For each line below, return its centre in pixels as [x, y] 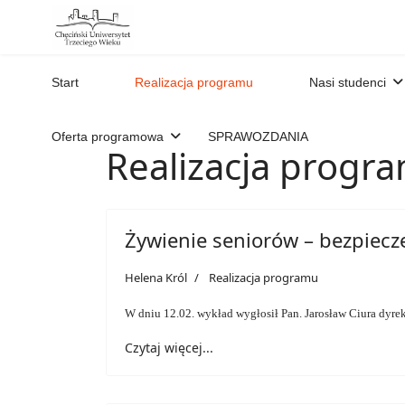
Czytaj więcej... [169, 348]
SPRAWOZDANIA [258, 137]
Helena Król [156, 278]
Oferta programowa [108, 137]
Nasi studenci [348, 82]
